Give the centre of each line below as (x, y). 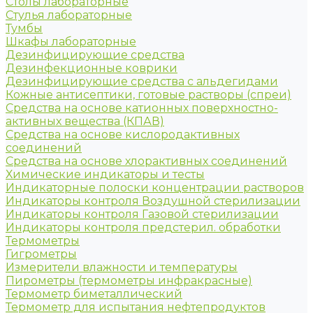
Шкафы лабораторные (71, 42)
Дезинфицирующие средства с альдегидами (142, 81)
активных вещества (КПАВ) (85, 121)
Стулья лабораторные (69, 15)
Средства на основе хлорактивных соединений (146, 161)
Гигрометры (41, 254)
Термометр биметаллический (94, 294)
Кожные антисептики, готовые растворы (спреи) (148, 95)
